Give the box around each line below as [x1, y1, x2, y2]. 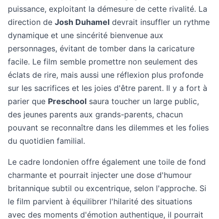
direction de [8, 17, 55, 27]
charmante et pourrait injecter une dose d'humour [8, 170, 192, 180]
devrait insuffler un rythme [109, 17, 210, 27]
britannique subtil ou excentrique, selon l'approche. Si [8, 183, 206, 193]
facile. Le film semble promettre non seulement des [8, 57, 197, 66]
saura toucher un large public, [87, 96, 199, 106]
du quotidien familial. [8, 136, 85, 146]
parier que [8, 96, 48, 106]
